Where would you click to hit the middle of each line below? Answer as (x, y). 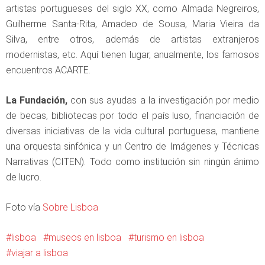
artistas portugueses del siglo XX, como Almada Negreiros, (132, 8)
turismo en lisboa (169, 237)
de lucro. (24, 177)
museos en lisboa (85, 237)
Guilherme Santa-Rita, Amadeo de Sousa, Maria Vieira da (132, 24)
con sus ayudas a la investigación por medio (164, 100)
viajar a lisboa (40, 253)
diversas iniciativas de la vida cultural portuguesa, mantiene (132, 131)
